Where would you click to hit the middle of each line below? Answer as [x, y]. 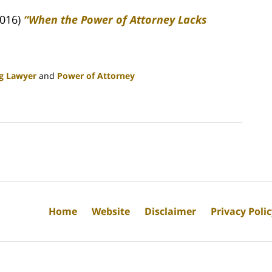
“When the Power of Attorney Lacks [115, 19]
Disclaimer [170, 211]
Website [111, 211]
